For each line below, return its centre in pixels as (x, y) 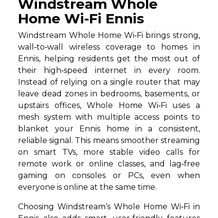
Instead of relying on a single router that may (109, 82)
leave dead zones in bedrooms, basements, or (109, 93)
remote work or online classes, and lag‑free (109, 163)
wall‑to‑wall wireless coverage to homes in (109, 47)
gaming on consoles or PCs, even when (109, 175)
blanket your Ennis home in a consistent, (109, 128)
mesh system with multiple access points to (109, 117)
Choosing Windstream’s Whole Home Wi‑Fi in (109, 206)
